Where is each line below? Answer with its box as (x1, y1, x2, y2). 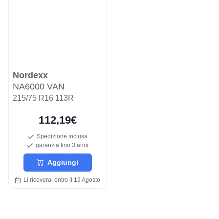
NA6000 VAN (12, 82, 65, 92)
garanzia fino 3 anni (32, 142, 88, 149)
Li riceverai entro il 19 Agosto (21, 176, 101, 183)
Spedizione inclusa (33, 133, 88, 140)
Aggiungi (44, 158, 79, 166)
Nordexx (12, 70, 48, 81)
